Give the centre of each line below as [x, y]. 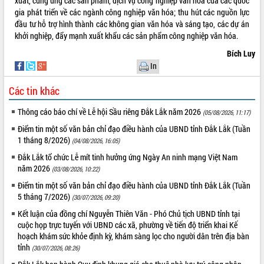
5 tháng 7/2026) [45, 197]
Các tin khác [34, 91]
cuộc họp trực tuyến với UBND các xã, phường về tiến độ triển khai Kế [128, 225]
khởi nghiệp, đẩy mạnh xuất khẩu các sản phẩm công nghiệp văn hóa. [127, 36]
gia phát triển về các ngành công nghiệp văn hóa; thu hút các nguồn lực [132, 12]
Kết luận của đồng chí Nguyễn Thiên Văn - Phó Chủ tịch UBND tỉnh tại [129, 214]
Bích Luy [241, 53]
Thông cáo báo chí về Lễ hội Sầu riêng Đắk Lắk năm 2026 [110, 112]
